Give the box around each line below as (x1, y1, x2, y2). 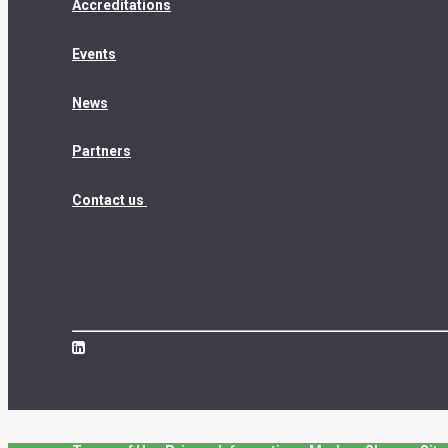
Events (72, 46, 116, 63)
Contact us (72, 191, 147, 208)
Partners (72, 143, 131, 160)
